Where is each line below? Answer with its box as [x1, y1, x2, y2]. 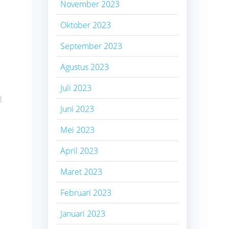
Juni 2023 [60, 103, 95, 114]
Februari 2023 [60, 187, 112, 198]
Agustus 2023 [60, 61, 109, 73]
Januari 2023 [60, 208, 106, 219]
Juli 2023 [60, 82, 92, 94]
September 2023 [60, 40, 123, 52]
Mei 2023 [60, 124, 95, 135]
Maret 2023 [60, 166, 103, 177]
